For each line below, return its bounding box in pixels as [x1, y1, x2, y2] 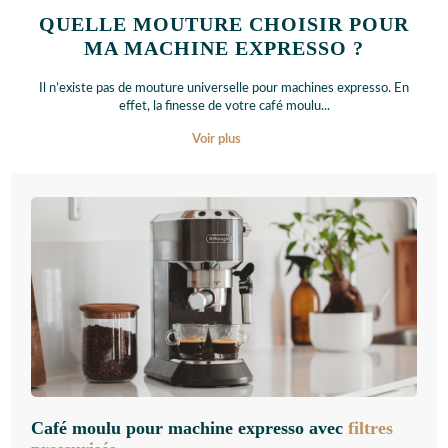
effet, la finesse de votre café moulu [118, 99, 321, 113]
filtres [348, 417, 393, 438]
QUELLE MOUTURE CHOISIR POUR [39, 12, 409, 35]
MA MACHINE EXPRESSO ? [84, 36, 364, 59]
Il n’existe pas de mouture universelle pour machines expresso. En [39, 81, 409, 95]
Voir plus [191, 132, 241, 146]
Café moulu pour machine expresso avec [31, 417, 348, 438]
